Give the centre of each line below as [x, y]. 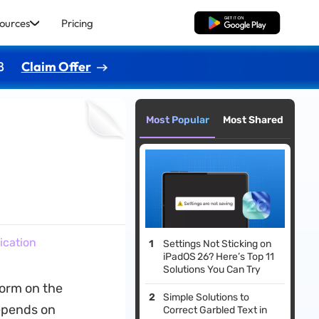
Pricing [77, 23]
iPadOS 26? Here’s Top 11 [219, 257]
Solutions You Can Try [212, 270]
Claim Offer [56, 66]
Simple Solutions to [206, 298]
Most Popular [177, 120]
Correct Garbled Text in [215, 310]
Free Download [237, 23]
